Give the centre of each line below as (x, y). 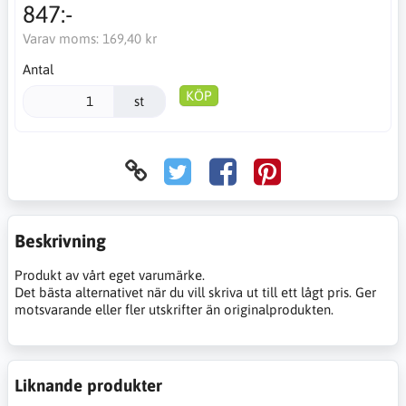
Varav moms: (62, 39)
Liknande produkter (88, 385)
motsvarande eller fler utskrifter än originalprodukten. (174, 309)
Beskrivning (60, 240)
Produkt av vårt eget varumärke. (110, 275)
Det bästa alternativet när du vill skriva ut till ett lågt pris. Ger (195, 292)
